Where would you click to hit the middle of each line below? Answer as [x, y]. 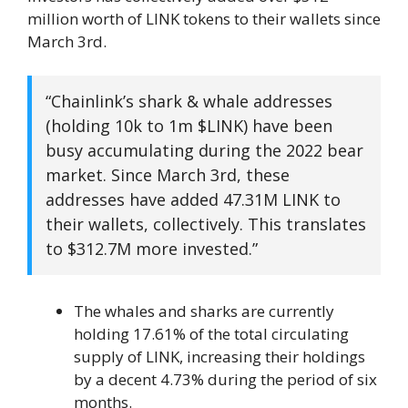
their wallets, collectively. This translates [206, 224]
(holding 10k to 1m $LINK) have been [189, 126]
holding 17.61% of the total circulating [211, 334]
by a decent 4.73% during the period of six [225, 380]
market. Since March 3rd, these [168, 175]
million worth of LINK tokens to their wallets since [204, 18]
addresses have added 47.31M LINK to [193, 200]
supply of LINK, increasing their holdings [219, 357]
